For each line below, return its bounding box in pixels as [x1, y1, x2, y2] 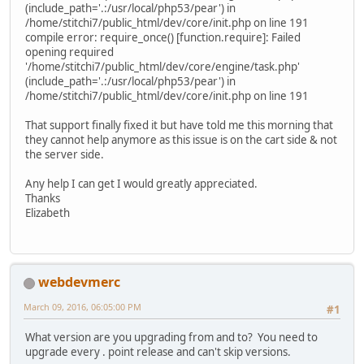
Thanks [25, 190, 60, 206]
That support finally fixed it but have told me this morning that [25, 117, 333, 132]
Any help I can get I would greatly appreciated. [25, 175, 258, 191]
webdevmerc [38, 273, 120, 292]
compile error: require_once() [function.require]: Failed [25, 29, 301, 45]
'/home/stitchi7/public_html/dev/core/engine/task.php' [25, 58, 300, 74]
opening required [25, 44, 114, 59]
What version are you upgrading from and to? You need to [25, 330, 318, 345]
